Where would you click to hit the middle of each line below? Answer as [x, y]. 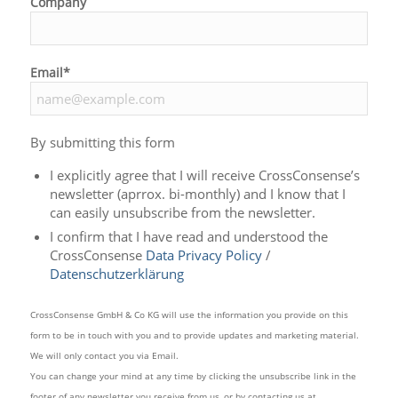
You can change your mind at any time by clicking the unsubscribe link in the [193, 375]
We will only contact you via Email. [104, 355]
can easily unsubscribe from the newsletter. [182, 212]
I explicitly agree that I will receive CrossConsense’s [204, 175]
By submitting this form [102, 142]
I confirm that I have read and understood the [188, 236]
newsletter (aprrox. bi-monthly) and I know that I [197, 193]
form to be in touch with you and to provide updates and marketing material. [194, 334]
